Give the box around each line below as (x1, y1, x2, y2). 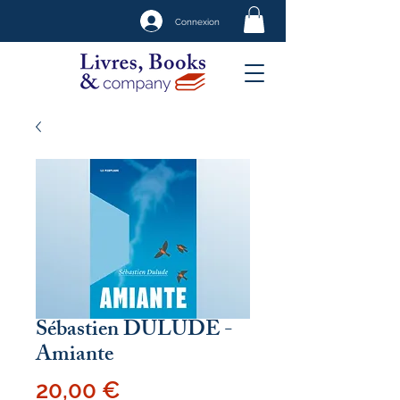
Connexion (175, 15, 220, 27)
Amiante (36, 337, 113, 375)
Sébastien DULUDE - (36, 312, 233, 350)
